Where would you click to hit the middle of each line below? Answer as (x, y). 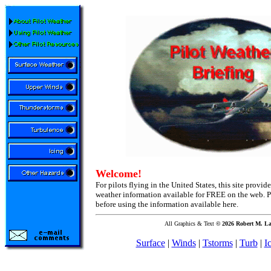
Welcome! (119, 174)
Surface (150, 243)
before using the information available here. (167, 204)
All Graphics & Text (189, 224)
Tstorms (217, 243)
